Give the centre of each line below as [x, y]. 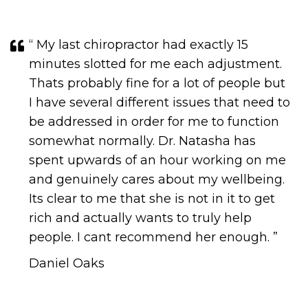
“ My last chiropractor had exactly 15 [139, 45]
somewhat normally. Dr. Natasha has [142, 141]
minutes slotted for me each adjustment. [155, 64]
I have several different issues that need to [159, 102]
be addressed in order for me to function [154, 122]
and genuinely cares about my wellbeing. [157, 179]
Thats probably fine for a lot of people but [157, 83]
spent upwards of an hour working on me [157, 160]
